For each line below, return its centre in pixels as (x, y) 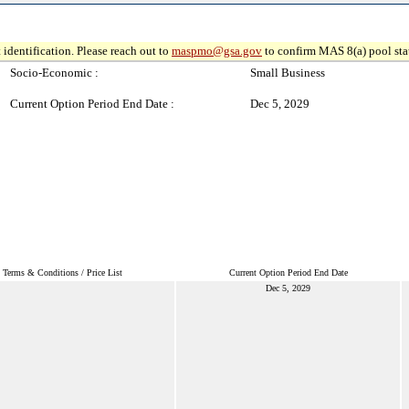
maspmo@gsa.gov (217, 51)
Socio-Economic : (54, 73)
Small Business (288, 73)
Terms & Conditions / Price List (62, 273)
